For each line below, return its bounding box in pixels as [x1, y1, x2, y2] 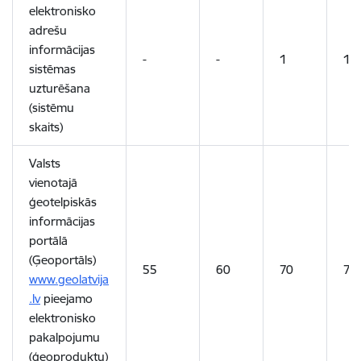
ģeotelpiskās [29, 194, 97, 210]
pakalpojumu [29, 330, 100, 345]
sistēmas [29, 61, 76, 77]
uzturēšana [29, 81, 90, 96]
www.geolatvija [29, 272, 109, 287]
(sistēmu [29, 100, 74, 115]
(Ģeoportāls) [29, 252, 96, 268]
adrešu [29, 23, 67, 38]
